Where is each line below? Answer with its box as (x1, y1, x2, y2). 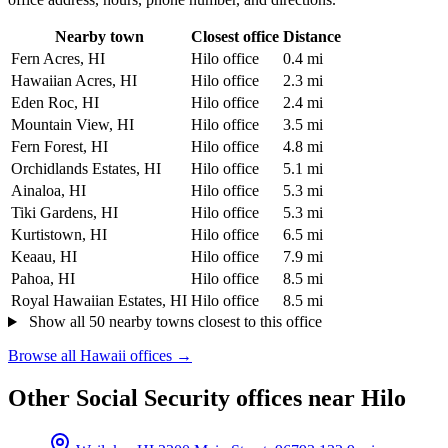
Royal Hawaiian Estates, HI (11, 292, 187, 310)
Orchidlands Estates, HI (11, 160, 161, 178)
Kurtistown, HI (11, 226, 107, 244)
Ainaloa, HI (11, 182, 86, 200)
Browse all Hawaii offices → (8, 347, 192, 365)
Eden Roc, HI (11, 94, 99, 112)
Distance (283, 28, 341, 46)
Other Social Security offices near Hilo (8, 385, 406, 412)
